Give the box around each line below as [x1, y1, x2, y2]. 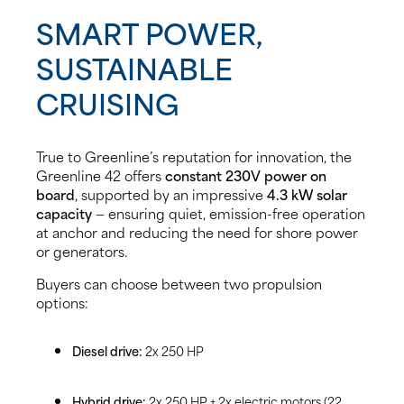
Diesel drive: [72, 341, 142, 361]
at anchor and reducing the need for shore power [36, 221, 358, 243]
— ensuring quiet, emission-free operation [92, 202, 365, 225]
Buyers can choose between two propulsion [36, 271, 322, 294]
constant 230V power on [165, 164, 326, 187]
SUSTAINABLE [36, 43, 233, 89]
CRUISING [36, 78, 179, 124]
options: [36, 290, 88, 313]
